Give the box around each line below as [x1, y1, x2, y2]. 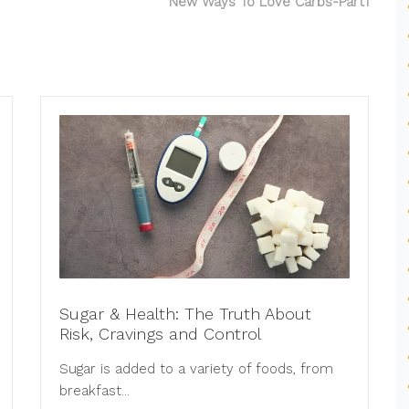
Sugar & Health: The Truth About [59, 304, 311, 324]
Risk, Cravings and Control [59, 324, 261, 344]
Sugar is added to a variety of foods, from [59, 361, 333, 378]
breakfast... [59, 383, 130, 400]
